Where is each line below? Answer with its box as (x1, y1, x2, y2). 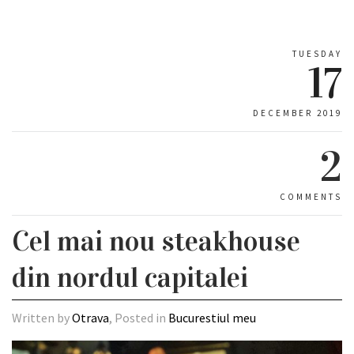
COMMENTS (280, 190, 342, 202)
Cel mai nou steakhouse (12, 223, 300, 258)
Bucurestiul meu (168, 309, 256, 326)
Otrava (72, 309, 109, 326)
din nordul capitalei (12, 259, 248, 295)
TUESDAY (292, 47, 342, 59)
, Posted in (109, 309, 168, 326)
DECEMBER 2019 (253, 107, 342, 119)
